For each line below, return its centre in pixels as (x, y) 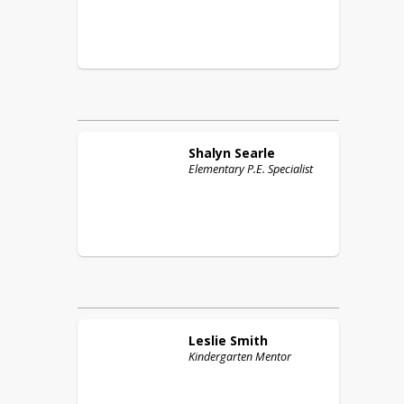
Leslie (207, 340)
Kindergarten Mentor (240, 357)
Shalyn (210, 153)
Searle (255, 153)
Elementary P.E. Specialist (251, 169)
